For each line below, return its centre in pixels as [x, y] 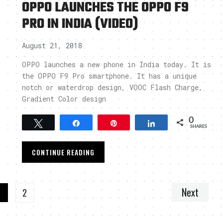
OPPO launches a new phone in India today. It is [116, 64]
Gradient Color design [64, 99]
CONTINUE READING [63, 152]
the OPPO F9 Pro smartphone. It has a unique [109, 76]
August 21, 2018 [52, 46]
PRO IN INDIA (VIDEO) [80, 24]
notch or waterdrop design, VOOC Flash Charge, [112, 87]
